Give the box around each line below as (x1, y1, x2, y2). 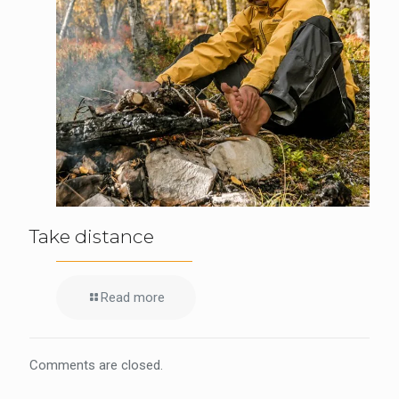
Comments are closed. (29, 357, 163, 374)
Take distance (29, 225, 154, 248)
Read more (101, 289, 165, 306)
